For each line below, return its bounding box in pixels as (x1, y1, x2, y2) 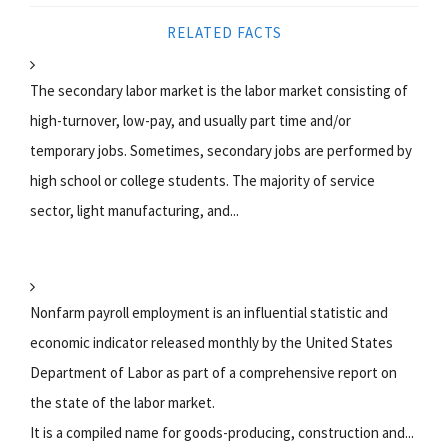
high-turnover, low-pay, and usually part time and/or (30, 110, 351, 130)
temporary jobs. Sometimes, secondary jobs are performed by (30, 140, 412, 160)
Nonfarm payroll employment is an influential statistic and (30, 302, 388, 322)
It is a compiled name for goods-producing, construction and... (30, 422, 414, 442)
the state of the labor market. (30, 392, 215, 412)
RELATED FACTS (166, 22, 282, 42)
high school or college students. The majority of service (30, 170, 375, 190)
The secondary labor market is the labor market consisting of (30, 80, 408, 100)
